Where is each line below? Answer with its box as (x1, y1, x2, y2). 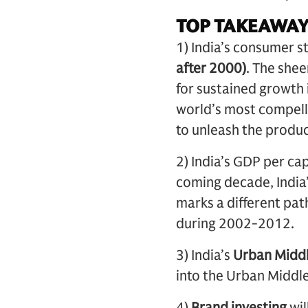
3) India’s (176, 247, 233, 264)
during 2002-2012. (176, 215, 294, 232)
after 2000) (176, 60, 246, 77)
